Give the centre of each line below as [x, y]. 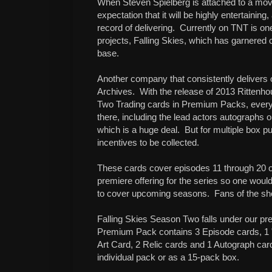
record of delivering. [136, 28]
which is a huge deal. [138, 130]
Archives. [116, 92]
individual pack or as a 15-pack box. [168, 257]
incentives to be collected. [148, 143]
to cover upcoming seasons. [153, 194]
